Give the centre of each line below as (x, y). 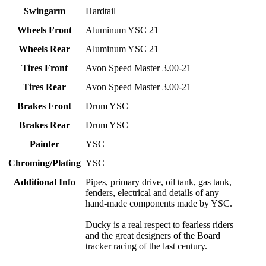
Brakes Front (44, 106)
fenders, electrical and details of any (153, 193)
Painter (44, 144)
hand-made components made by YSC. (159, 204)
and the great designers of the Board (153, 236)
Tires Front (44, 68)
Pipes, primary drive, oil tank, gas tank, (159, 182)
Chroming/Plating (44, 163)
